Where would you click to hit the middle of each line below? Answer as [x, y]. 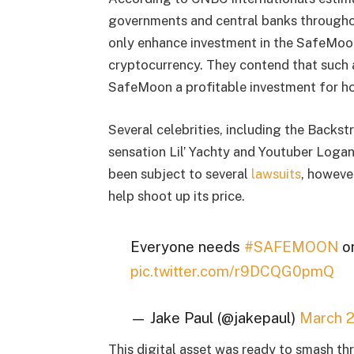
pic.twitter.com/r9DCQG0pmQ [232, 271]
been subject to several [179, 173]
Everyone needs [187, 246]
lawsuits [276, 173]
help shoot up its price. [176, 196]
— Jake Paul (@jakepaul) [215, 318]
